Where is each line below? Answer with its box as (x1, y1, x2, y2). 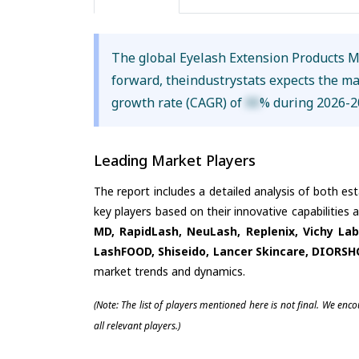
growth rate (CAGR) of (111, 94, 246, 112)
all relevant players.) (94, 318, 180, 333)
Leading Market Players (94, 151, 256, 171)
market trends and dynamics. (94, 263, 245, 279)
